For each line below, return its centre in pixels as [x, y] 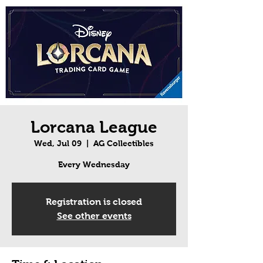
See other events [94, 216]
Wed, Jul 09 [58, 144]
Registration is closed [94, 202]
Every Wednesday [94, 165]
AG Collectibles [124, 144]
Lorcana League [94, 127]
